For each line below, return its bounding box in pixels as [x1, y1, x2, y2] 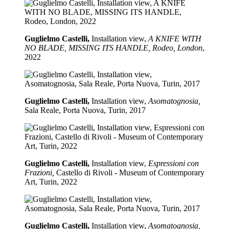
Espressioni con [148, 159, 199, 168]
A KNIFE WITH [148, 34, 201, 43]
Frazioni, [25, 168, 54, 177]
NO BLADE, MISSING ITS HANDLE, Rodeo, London [25, 43, 202, 53]
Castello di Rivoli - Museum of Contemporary [54, 168, 204, 177]
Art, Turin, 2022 [25, 177, 77, 187]
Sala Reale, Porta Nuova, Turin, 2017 [25, 106, 146, 115]
